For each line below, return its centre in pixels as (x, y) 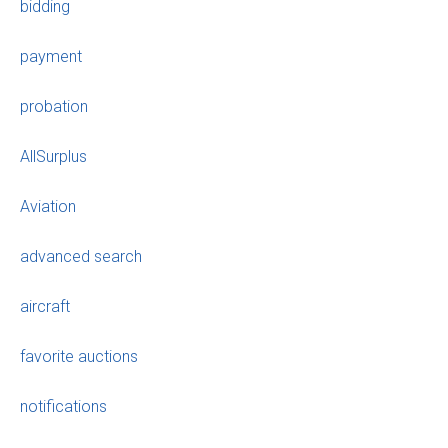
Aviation (48, 207)
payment (51, 57)
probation (54, 107)
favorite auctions (79, 357)
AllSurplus (53, 157)
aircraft (45, 307)
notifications (63, 407)
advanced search (81, 257)
